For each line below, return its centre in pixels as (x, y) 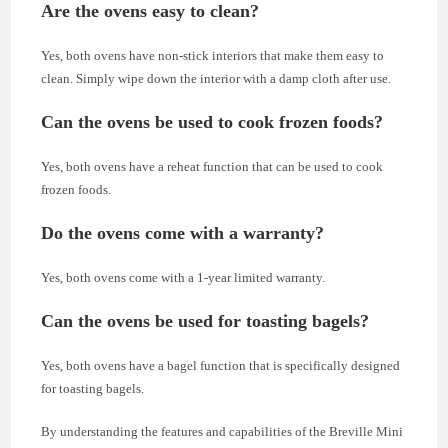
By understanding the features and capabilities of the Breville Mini (222, 432)
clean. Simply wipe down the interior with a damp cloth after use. (216, 79)
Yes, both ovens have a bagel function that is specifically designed (221, 366)
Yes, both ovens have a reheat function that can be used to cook (212, 167)
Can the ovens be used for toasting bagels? (205, 321)
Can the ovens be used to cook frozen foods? (212, 122)
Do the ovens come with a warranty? (183, 233)
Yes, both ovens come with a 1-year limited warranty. (183, 278)
